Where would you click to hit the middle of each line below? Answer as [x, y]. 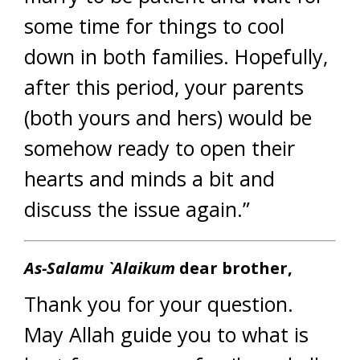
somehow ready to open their [160, 148]
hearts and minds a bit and [149, 178]
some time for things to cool [154, 26]
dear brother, [234, 268]
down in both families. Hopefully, [176, 56]
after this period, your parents [164, 87]
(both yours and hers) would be [168, 117]
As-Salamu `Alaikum [100, 268]
